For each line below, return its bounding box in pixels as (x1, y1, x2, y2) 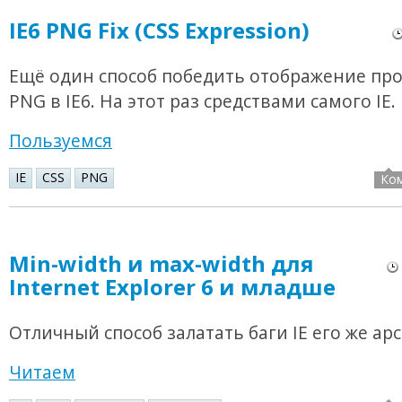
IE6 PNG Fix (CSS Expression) (9, 15, 310, 46)
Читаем (9, 360, 75, 385)
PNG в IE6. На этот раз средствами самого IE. (9, 89, 396, 114)
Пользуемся (9, 128, 112, 153)
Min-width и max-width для (9, 249, 314, 279)
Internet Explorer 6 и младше (9, 272, 336, 302)
